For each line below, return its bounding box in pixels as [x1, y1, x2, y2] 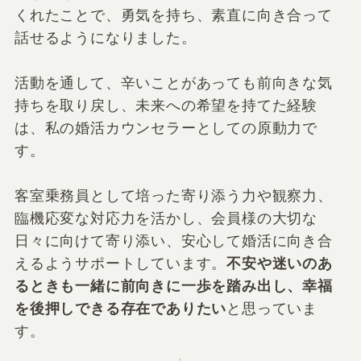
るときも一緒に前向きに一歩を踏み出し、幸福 [14, 277, 333, 294]
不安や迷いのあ [226, 255, 333, 272]
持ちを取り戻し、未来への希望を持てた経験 [14, 97, 318, 114]
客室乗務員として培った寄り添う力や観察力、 [14, 187, 333, 204]
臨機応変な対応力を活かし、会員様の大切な [14, 210, 318, 226]
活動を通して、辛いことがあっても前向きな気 [14, 74, 333, 91]
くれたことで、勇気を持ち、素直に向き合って [14, 6, 333, 23]
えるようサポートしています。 [14, 255, 227, 272]
